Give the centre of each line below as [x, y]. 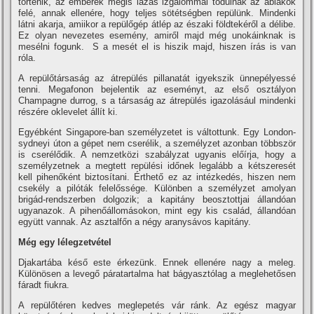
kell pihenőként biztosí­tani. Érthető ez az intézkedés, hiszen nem [157, 177]
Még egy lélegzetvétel [65, 242]
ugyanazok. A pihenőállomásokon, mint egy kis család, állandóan [157, 210]
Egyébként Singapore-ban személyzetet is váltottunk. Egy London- [157, 132]
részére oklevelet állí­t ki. [68, 111]
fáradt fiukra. [44, 285]
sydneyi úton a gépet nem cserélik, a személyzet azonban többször [157, 143]
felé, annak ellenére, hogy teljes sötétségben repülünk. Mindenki [157, 13]
